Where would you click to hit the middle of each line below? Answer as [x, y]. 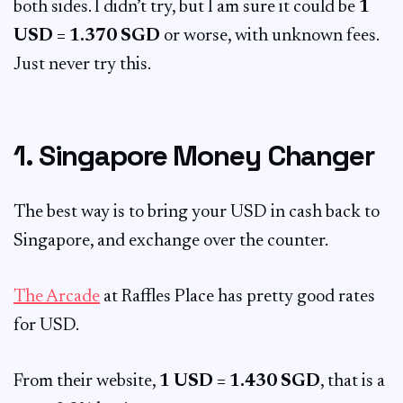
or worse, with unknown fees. [269, 36]
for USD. [46, 326]
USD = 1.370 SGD [87, 36]
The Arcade [57, 297]
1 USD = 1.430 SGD [240, 381]
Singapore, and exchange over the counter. [171, 241]
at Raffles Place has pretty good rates [237, 297]
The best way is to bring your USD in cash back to [197, 212]
